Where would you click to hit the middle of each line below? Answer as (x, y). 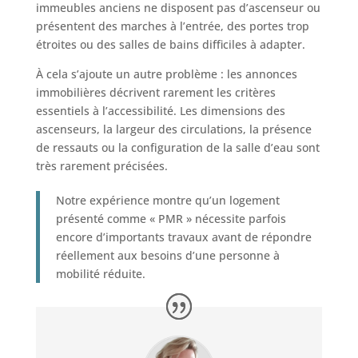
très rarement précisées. (101, 165)
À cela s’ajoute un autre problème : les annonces (166, 74)
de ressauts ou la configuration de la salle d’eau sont (177, 147)
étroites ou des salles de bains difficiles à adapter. (170, 44)
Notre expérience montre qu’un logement (167, 200)
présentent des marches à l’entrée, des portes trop (172, 26)
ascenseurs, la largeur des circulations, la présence (173, 129)
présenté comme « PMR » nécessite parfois (171, 218)
